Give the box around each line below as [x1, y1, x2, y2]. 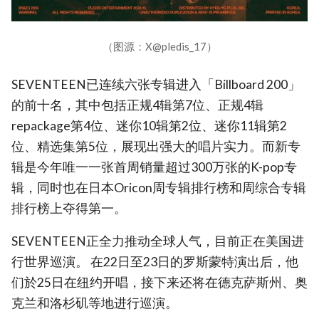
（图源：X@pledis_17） [102, 39, 217, 53]
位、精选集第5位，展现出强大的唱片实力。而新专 [11, 138, 300, 154]
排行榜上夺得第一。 [11, 200, 127, 216]
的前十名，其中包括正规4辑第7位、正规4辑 [11, 97, 263, 113]
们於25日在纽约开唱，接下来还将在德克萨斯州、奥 [11, 275, 308, 291]
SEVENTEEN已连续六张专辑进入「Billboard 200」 [11, 76, 300, 92]
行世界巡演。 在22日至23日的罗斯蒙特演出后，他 [11, 254, 298, 270]
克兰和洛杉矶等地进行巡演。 [11, 296, 178, 311]
